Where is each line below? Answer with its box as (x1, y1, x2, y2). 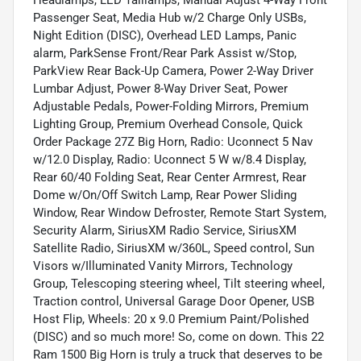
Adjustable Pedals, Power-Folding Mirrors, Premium (33, 98, 309, 114)
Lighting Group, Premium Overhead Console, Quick (33, 116, 303, 131)
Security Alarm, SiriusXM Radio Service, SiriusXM (33, 222, 297, 238)
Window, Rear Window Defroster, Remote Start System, (33, 205, 326, 220)
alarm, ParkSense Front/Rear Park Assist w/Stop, (33, 45, 297, 60)
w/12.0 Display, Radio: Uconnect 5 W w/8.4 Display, (33, 151, 306, 167)
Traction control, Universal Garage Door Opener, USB (33, 293, 314, 309)
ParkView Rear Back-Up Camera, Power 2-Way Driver (33, 63, 313, 78)
